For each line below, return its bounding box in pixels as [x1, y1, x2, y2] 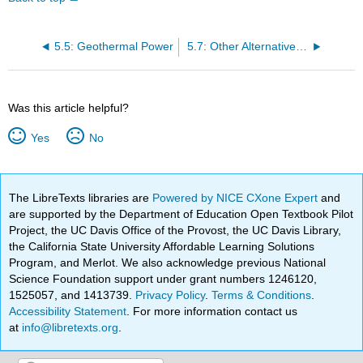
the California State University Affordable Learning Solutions [9, 239, 315, 253]
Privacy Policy [135, 288, 206, 301]
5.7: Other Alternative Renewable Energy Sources [295, 41, 307, 53]
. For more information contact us [126, 304, 298, 318]
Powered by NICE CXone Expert [152, 190, 322, 204]
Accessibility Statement [9, 304, 127, 318]
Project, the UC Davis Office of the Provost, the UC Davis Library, [9, 223, 342, 237]
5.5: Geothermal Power [53, 41, 173, 53]
